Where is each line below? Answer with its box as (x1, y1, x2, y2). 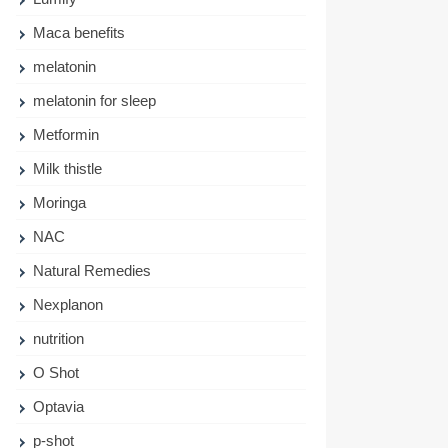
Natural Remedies (33, 262, 152, 279)
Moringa (33, 194, 87, 211)
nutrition (33, 330, 85, 347)
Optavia (33, 398, 85, 415)
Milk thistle (33, 160, 103, 177)
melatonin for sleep (33, 92, 157, 109)
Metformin (33, 126, 100, 143)
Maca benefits (33, 24, 126, 41)
